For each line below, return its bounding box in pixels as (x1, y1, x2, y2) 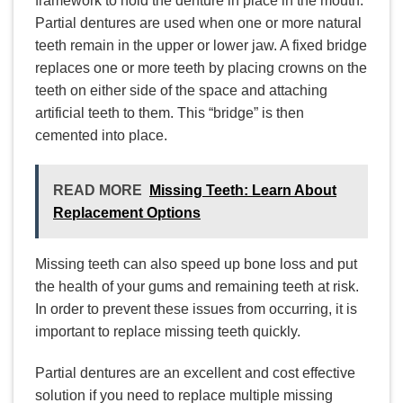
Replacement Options (53, 205, 201, 221)
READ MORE (53, 183, 142, 199)
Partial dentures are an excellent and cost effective (35, 365, 355, 381)
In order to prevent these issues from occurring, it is (35, 301, 357, 318)
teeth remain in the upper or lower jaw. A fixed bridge (35, 37, 367, 53)
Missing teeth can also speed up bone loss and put (35, 256, 357, 273)
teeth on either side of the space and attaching (35, 82, 327, 98)
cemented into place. (35, 127, 167, 143)
